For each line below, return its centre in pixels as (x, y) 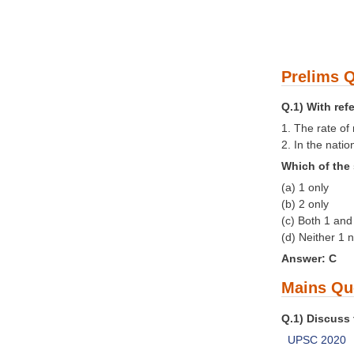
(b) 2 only (305, 204)
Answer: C (309, 259)
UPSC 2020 (317, 339)
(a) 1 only (305, 188)
